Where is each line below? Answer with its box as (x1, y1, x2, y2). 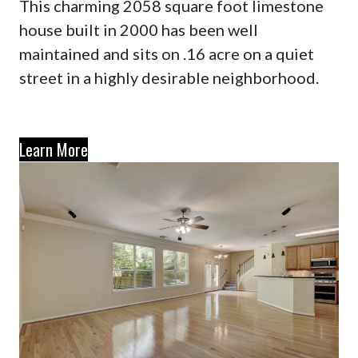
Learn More (18, 137, 88, 161)
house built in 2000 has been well (18, 19, 258, 39)
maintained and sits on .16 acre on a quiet (18, 43, 314, 63)
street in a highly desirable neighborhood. (18, 67, 319, 87)
